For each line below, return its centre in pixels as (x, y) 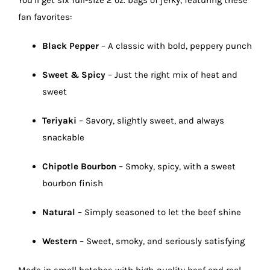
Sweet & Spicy (74, 75)
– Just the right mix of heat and (171, 75)
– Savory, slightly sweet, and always (150, 121)
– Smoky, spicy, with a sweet (176, 166)
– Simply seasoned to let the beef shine (158, 212)
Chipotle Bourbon (79, 166)
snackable (63, 137)
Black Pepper (71, 46)
